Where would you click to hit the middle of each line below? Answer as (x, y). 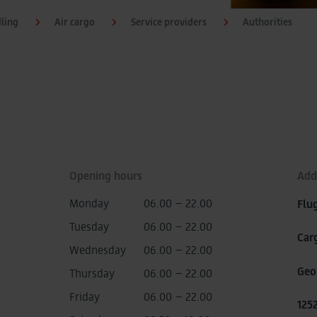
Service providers (169, 22)
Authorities (267, 22)
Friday (85, 296)
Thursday (92, 273)
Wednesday (98, 249)
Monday (89, 203)
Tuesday (89, 226)
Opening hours (106, 175)
